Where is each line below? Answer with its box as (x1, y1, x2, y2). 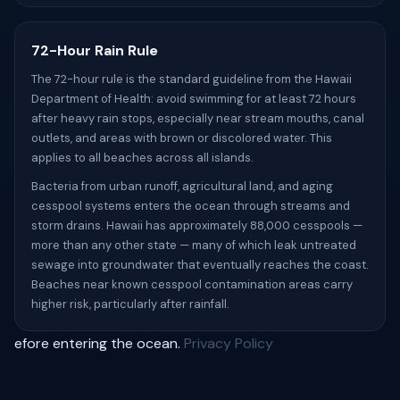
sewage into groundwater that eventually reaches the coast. (31, 257, 369, 272)
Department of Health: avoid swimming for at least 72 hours (31, 91, 356, 106)
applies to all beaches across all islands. (31, 150, 254, 165)
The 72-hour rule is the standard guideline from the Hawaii (31, 71, 352, 87)
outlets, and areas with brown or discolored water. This (31, 130, 332, 146)
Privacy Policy (184, 334, 273, 353)
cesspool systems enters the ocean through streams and (31, 198, 350, 213)
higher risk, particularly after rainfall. (31, 296, 229, 312)
